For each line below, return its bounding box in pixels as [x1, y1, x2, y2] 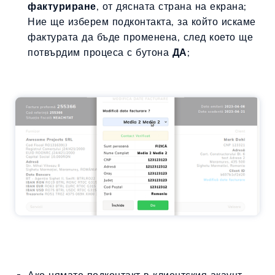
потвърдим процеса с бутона [28, 45, 172, 58]
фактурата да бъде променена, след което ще [28, 30, 253, 43]
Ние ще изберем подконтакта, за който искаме [28, 15, 256, 28]
